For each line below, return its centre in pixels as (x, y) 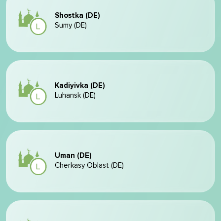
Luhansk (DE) (75, 95)
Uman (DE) (73, 156)
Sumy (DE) (71, 25)
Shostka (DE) (77, 16)
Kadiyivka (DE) (80, 86)
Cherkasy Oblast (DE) (89, 166)
